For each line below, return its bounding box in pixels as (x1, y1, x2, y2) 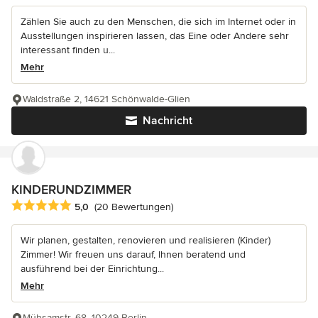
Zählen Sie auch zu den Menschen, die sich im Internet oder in (21, 15, 296, 28)
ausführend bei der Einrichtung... (21, 262, 164, 275)
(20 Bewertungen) (94, 201, 173, 214)
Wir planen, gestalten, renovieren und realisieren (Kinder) (21, 234, 270, 246)
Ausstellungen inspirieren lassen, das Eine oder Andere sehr (21, 29, 289, 42)
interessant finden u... (21, 43, 115, 56)
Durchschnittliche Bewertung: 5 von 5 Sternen (11, 198, 240, 213)
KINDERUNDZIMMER (11, 181, 131, 197)
